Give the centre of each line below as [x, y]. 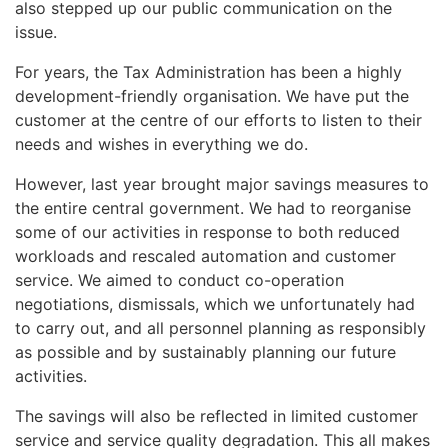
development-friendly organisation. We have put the [212, 96]
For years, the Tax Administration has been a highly [208, 72]
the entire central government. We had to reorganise [213, 208]
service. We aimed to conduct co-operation [179, 280]
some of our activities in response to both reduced [207, 232]
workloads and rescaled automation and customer [205, 256]
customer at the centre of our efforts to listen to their [218, 120]
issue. [36, 32]
